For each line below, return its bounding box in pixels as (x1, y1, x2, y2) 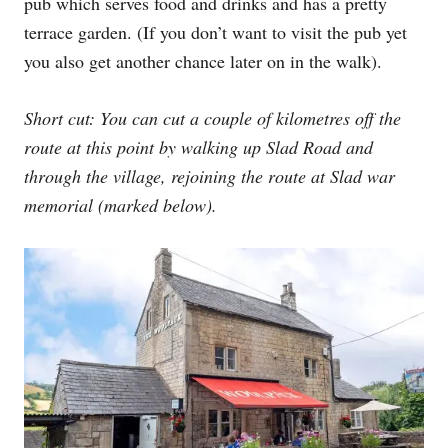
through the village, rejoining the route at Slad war (24, 163, 395, 188)
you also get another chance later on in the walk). (24, 48, 382, 73)
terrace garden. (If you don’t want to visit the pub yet (24, 19, 407, 44)
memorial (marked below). (24, 192, 217, 217)
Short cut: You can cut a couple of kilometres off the (24, 105, 401, 130)
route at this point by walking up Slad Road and (24, 134, 373, 159)
